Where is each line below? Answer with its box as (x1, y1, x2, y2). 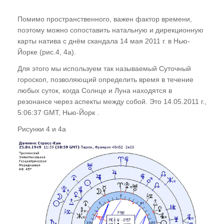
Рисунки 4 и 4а (17, 124, 66, 133)
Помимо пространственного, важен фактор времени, (17, 14, 192, 23)
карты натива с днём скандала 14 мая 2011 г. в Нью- (17, 36, 190, 45)
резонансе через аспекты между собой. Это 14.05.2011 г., (17, 97, 206, 105)
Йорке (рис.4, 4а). (17, 47, 76, 56)
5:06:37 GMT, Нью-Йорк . (17, 108, 99, 116)
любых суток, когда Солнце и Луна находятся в (17, 86, 172, 94)
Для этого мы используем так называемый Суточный (17, 64, 191, 72)
